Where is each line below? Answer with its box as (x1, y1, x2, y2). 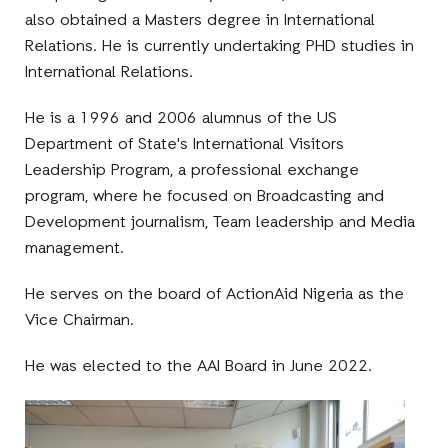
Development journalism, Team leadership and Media (25, 211, 416, 234)
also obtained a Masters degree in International (25, 9, 376, 32)
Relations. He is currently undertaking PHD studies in (25, 35, 415, 58)
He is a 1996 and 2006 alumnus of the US (25, 107, 338, 130)
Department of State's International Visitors (25, 133, 345, 156)
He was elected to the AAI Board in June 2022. (25, 355, 373, 378)
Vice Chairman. (25, 309, 135, 332)
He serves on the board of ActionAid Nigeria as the (25, 283, 405, 306)
